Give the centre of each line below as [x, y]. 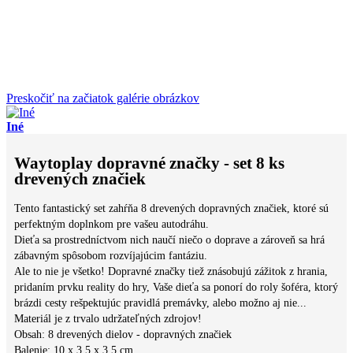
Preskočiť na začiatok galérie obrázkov [103, 98]
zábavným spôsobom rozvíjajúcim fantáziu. [111, 255]
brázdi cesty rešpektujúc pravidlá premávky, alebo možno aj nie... [160, 303]
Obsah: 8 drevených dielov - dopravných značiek [123, 334]
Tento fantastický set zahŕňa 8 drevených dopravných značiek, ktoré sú [171, 208]
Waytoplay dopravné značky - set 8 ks [149, 163]
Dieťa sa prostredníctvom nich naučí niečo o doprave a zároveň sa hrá [169, 240]
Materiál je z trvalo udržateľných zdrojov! [108, 318]
